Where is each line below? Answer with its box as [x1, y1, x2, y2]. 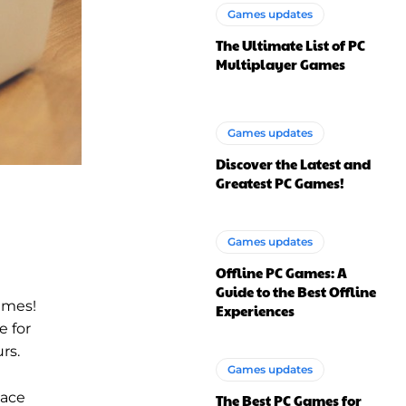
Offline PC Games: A [216, 262, 348, 282]
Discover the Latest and [216, 153, 372, 173]
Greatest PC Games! [216, 172, 345, 192]
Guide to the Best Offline [216, 281, 377, 301]
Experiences [216, 300, 295, 320]
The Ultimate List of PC [216, 34, 366, 54]
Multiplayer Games [216, 53, 346, 73]
